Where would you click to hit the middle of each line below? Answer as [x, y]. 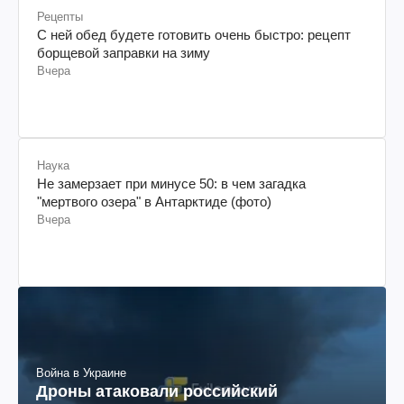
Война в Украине [81, 372]
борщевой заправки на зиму [124, 52]
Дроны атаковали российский [157, 391]
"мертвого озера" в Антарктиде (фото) [154, 201]
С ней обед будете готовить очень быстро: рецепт [194, 34]
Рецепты [60, 16]
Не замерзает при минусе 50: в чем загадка [171, 183]
